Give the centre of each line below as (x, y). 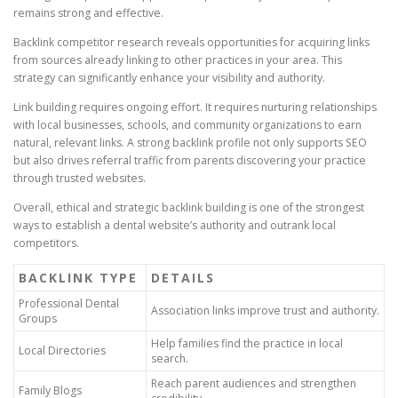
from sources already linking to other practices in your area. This (178, 60)
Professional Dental (69, 304)
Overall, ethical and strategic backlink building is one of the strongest (189, 208)
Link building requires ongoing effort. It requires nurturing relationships (195, 107)
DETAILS (183, 278)
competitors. (46, 243)
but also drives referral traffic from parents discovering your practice (190, 161)
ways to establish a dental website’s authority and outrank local (175, 226)
